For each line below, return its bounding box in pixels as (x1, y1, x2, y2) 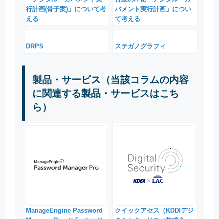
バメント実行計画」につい (114, 5, 191, 13)
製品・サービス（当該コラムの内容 (32, 74, 189, 85)
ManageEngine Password (26, 206, 103, 214)
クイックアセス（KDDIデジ (114, 206, 194, 214)
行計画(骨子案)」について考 (26, 5, 107, 13)
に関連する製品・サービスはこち (32, 88, 179, 99)
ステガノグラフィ (114, 43, 166, 50)
